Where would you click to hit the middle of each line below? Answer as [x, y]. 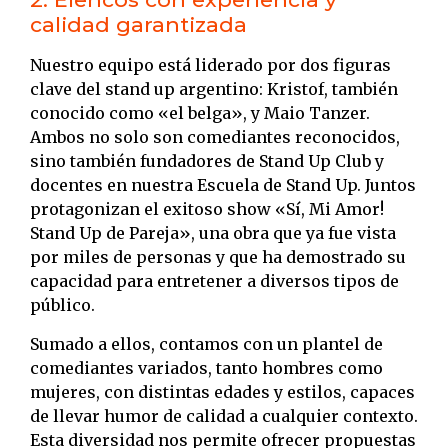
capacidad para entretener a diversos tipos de [214, 281]
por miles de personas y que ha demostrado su [218, 257]
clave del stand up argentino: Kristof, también [214, 89]
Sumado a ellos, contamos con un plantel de [206, 343]
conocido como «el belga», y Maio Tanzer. [200, 113]
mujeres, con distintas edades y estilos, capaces [222, 391]
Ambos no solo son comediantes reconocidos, [215, 137]
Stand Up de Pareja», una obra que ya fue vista [213, 233]
